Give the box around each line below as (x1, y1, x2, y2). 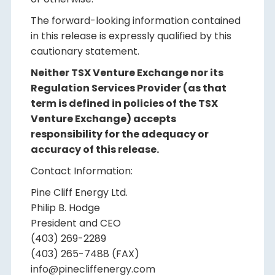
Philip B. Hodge (30, 201, 100, 215)
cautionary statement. (30, 44, 139, 58)
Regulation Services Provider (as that (30, 81, 227, 95)
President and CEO (30, 216, 121, 230)
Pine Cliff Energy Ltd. (30, 185, 128, 199)
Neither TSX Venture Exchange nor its (30, 66, 223, 80)
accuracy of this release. (30, 142, 159, 157)
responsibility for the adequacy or (30, 127, 209, 141)
